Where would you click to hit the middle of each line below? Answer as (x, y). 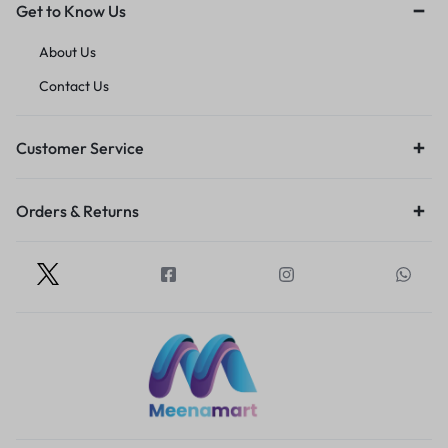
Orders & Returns (77, 210)
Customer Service (80, 147)
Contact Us (74, 85)
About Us (67, 51)
